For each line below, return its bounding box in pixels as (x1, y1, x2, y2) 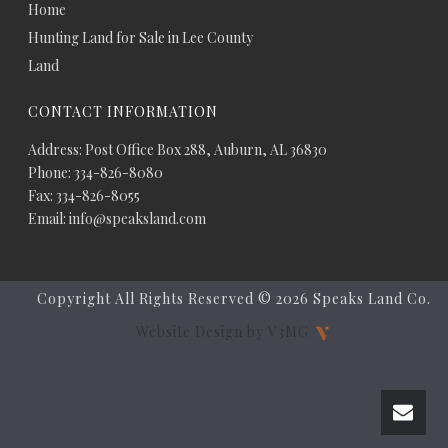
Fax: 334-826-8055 (28, 185, 141, 205)
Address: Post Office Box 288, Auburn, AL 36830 (28, 139, 328, 159)
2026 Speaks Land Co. (276, 288, 431, 308)
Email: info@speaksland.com (28, 208, 207, 228)
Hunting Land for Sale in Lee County (28, 27, 254, 47)
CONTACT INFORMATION (28, 101, 219, 121)
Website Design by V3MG (135, 321, 313, 341)
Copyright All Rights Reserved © (37, 288, 276, 308)
